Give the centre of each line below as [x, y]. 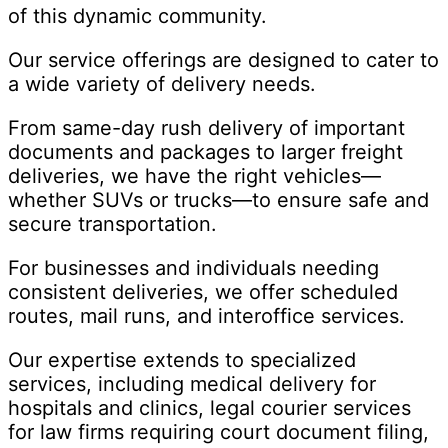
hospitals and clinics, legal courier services [209, 408]
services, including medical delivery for [192, 384]
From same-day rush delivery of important [206, 128]
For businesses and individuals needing [193, 268]
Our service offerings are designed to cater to [223, 60]
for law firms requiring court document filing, [218, 432]
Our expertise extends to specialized [182, 360]
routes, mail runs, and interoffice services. [206, 316]
